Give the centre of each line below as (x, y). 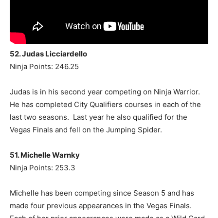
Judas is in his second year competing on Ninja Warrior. (105, 91)
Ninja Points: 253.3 (43, 167)
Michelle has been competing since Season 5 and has (102, 193)
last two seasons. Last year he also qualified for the (99, 117)
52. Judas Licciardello (48, 54)
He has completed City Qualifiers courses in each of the (105, 104)
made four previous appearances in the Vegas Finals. (101, 205)
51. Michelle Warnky (45, 155)
